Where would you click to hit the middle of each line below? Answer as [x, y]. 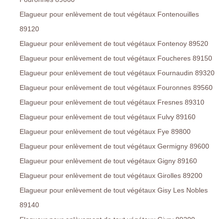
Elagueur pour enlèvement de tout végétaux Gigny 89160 [108, 161]
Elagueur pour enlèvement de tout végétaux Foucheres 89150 [116, 58]
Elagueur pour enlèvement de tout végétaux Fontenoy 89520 [114, 44]
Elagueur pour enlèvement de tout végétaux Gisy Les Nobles [114, 190]
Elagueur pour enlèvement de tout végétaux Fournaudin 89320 [117, 73]
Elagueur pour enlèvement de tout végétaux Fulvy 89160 [108, 117]
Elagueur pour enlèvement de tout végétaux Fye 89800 [105, 132]
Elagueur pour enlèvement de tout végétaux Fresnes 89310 [112, 102]
